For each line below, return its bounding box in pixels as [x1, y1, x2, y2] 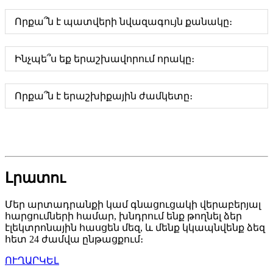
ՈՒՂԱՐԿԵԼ [5, 255, 59, 266]
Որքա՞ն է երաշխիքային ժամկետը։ [15, 90, 193, 101]
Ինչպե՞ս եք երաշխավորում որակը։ [15, 53, 194, 64]
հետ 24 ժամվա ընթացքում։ [5, 233, 143, 244]
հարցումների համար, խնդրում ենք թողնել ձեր [5, 210, 242, 221]
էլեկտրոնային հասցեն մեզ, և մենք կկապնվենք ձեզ [5, 222, 265, 233]
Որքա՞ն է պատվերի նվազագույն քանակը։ [15, 16, 232, 27]
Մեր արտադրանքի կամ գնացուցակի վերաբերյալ [5, 199, 261, 210]
